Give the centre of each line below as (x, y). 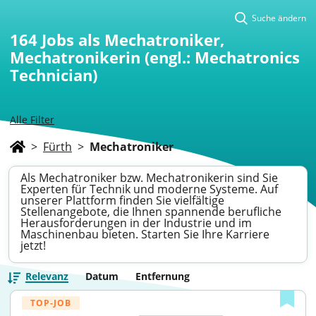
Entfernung (163, 276)
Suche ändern (279, 18)
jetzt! (33, 245)
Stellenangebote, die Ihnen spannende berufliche (151, 212)
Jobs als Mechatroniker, (133, 39)
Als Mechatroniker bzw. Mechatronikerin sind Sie (149, 178)
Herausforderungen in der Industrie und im (136, 223)
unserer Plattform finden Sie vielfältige (122, 200)
